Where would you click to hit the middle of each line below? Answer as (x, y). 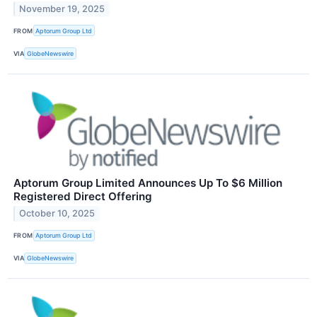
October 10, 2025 (57, 214)
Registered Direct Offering (83, 196)
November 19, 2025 (62, 9)
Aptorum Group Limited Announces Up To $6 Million (148, 183)
